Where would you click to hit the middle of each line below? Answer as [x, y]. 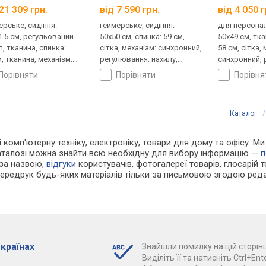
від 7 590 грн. [130, 10]
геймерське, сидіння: [137, 26]
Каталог [243, 114]
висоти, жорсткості [136, 71]
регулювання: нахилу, [139, 59]
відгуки [61, 164]
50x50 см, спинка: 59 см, [142, 37]
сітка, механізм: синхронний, [151, 48]
